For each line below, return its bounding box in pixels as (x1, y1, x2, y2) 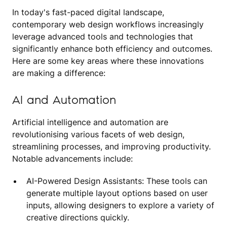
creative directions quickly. (26, 212, 129, 222)
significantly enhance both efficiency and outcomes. (12, 43, 212, 54)
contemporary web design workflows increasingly (12, 19, 204, 29)
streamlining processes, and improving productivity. (12, 141, 211, 152)
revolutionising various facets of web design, (12, 129, 184, 139)
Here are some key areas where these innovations (12, 55, 204, 66)
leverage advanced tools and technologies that (12, 31, 193, 42)
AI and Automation (12, 92, 116, 107)
